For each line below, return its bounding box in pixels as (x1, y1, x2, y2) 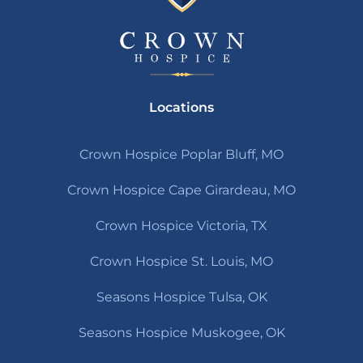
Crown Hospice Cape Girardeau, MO (67, 182, 296, 199)
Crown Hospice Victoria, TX (96, 218, 267, 234)
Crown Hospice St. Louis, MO (90, 254, 273, 270)
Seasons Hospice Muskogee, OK (78, 325, 285, 341)
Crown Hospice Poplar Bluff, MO (79, 147, 284, 163)
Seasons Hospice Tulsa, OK (96, 289, 267, 305)
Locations (149, 100, 214, 116)
